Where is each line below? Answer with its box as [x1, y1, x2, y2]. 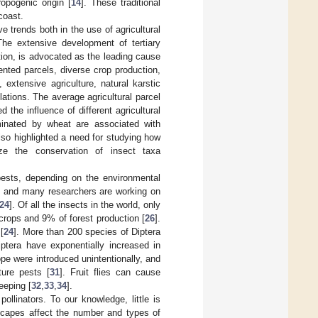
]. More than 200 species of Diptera [13, 226, 160, 238]
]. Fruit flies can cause [59, 267, 161, 278]
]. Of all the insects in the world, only [9, 199, 161, 211]
